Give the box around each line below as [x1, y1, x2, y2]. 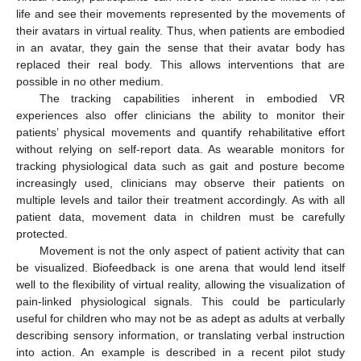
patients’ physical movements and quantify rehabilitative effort [16, 125, 345, 139]
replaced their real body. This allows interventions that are [16, 57, 345, 71]
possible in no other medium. [16, 74, 164, 88]
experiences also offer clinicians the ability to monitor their [16, 108, 345, 122]
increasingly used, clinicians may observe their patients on [16, 176, 345, 189]
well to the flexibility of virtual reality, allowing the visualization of [16, 277, 345, 291]
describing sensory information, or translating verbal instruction [16, 328, 345, 342]
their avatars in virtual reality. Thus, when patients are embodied [16, 23, 345, 37]
